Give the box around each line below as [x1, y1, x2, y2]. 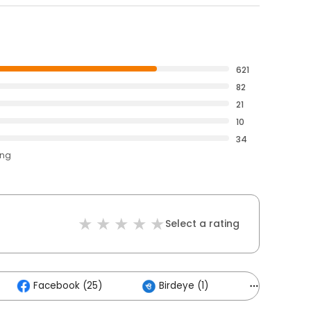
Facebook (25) [33, 279, 102, 292]
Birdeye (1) [159, 279, 208, 292]
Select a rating [165, 217, 239, 230]
